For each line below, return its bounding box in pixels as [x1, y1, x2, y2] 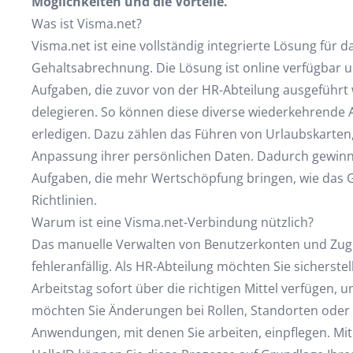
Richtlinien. [31, 191, 97, 209]
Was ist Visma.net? [31, 15, 142, 32]
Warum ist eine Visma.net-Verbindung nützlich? [31, 214, 314, 231]
